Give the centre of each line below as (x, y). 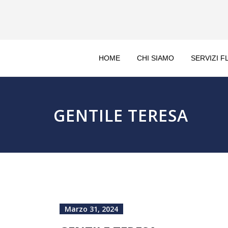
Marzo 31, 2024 (91, 209)
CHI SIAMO (155, 58)
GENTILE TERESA (121, 115)
